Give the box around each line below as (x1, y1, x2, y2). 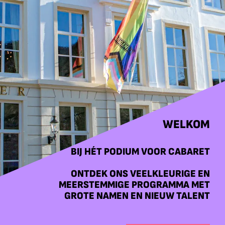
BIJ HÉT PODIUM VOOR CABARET (71, 146, 210, 158)
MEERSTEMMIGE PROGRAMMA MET (59, 179, 210, 191)
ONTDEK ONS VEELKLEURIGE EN (71, 168, 210, 180)
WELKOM (163, 117, 210, 132)
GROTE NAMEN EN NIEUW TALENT (64, 190, 210, 202)
